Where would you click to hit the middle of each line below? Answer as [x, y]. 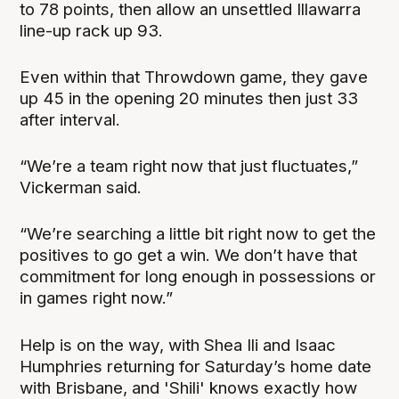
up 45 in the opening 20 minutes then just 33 [189, 99]
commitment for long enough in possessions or [198, 277]
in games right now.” [97, 298]
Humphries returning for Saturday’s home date [196, 366]
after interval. [70, 120]
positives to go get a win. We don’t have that [189, 256]
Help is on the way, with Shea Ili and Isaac [178, 345]
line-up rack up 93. [92, 31]
